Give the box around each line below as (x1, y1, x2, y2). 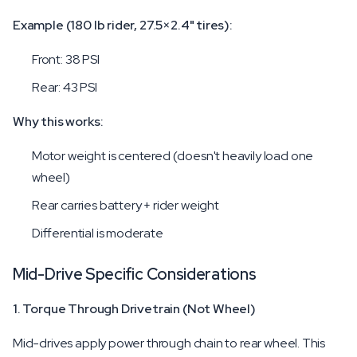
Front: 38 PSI (32, 51, 100, 68)
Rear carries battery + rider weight (32, 197, 219, 214)
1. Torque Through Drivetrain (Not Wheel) (13, 300, 256, 317)
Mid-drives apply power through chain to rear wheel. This (13, 335, 326, 351)
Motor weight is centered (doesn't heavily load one (32, 147, 314, 164)
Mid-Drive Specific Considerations (13, 264, 257, 284)
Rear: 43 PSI (32, 79, 97, 96)
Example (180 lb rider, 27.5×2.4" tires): (13, 17, 233, 33)
